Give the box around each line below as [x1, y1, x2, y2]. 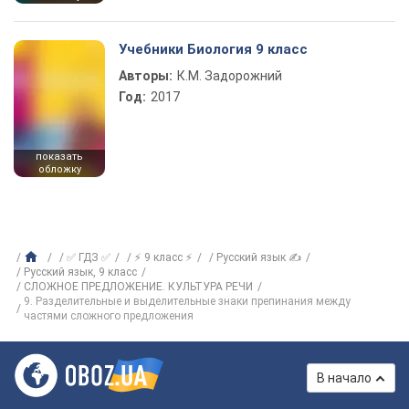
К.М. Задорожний [177, 68, 282, 83]
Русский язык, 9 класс [24, 266, 137, 278]
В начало [317, 371, 372, 385]
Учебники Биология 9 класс [119, 41, 308, 58]
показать [36, 151, 83, 163]
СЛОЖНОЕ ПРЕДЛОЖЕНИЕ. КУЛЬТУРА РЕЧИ [24, 280, 253, 293]
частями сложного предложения [24, 309, 194, 322]
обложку [37, 163, 81, 175]
